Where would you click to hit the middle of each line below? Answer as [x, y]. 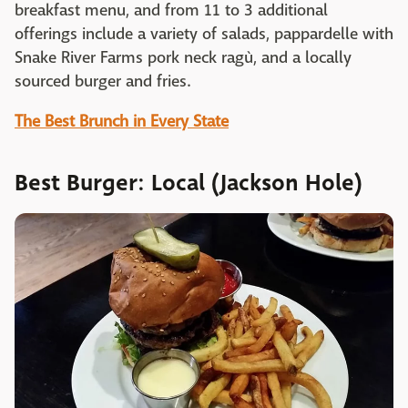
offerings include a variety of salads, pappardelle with [204, 35]
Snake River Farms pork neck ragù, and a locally [183, 58]
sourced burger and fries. [102, 82]
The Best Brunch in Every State [122, 122]
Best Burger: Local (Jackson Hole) [189, 184]
